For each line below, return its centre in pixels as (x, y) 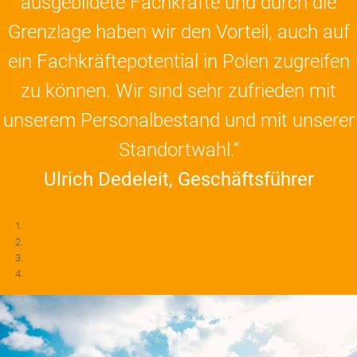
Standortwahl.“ (178, 150)
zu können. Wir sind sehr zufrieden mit (178, 91)
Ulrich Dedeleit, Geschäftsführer (178, 179)
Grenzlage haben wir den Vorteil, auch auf (178, 32)
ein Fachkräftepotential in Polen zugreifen (178, 61)
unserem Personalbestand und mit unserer (178, 120)
